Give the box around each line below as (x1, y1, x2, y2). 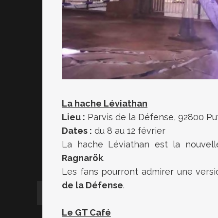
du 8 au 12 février (92, 125, 165, 136)
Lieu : (62, 111, 85, 122)
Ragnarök (62, 152, 103, 163)
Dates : (62, 125, 92, 136)
